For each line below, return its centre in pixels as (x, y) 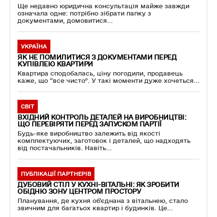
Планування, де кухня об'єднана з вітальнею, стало (103, 201)
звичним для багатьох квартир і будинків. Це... (95, 208)
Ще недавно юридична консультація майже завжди (103, 6)
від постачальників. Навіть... (65, 148)
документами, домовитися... (65, 21)
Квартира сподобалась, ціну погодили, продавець (100, 74)
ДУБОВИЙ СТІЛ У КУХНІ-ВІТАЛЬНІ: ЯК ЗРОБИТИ (98, 185)
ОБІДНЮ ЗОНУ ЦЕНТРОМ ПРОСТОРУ (79, 192)
